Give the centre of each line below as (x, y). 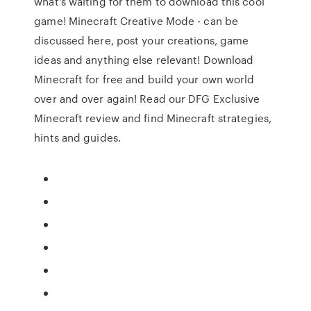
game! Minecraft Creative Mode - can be (136, 21)
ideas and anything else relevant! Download (144, 60)
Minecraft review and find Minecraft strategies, (153, 118)
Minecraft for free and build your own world (144, 79)
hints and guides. (77, 137)
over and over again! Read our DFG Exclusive (147, 99)
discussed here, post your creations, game (142, 40)
